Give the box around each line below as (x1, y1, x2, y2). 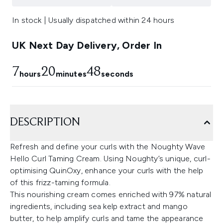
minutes (55, 69, 87, 79)
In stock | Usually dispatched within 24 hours (12, 15, 174, 25)
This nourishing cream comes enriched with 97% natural (10, 190, 212, 200)
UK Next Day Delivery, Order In (12, 39, 162, 52)
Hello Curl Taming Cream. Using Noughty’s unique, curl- (10, 154, 211, 164)
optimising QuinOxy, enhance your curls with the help (10, 166, 204, 176)
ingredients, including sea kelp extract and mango (10, 202, 188, 212)
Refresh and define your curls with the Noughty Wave (10, 142, 206, 152)
